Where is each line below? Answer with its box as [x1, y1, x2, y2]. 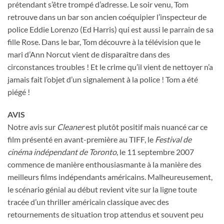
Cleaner [57, 122, 84, 132]
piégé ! [7, 86, 30, 96]
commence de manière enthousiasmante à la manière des [7, 159, 201, 169]
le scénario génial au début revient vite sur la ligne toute [7, 184, 197, 194]
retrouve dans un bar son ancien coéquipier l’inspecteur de [7, 11, 206, 21]
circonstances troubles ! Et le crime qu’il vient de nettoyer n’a [7, 61, 213, 71]
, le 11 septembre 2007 [116, 147, 194, 157]
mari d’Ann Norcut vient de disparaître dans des [7, 49, 170, 59]
